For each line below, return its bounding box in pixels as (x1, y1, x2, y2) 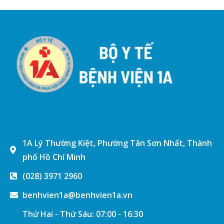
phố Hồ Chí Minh (22, 151, 85, 162)
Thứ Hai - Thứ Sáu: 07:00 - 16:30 (22, 208, 143, 219)
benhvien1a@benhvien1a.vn (22, 189, 132, 200)
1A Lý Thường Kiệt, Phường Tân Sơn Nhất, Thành (22, 137, 212, 148)
